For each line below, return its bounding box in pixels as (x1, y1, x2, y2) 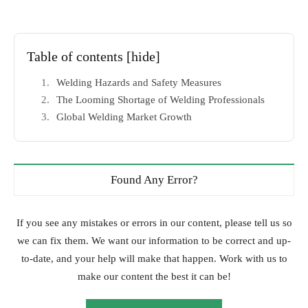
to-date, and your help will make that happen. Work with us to (21, 253, 287, 265)
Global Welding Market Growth (56, 111, 192, 123)
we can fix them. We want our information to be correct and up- (17, 235, 291, 247)
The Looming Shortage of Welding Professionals (56, 94, 265, 106)
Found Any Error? (110, 173, 198, 187)
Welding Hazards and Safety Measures (56, 77, 221, 89)
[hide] (126, 49, 160, 65)
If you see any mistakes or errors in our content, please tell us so (16, 217, 292, 229)
